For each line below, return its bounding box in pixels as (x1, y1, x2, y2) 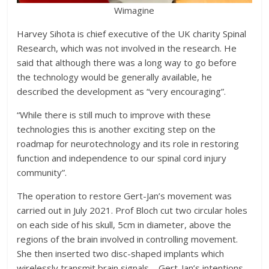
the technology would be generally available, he (17, 70, 213, 83)
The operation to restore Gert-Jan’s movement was (17, 189, 232, 202)
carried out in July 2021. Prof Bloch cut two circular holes (17, 204, 248, 216)
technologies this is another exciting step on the (17, 122, 216, 135)
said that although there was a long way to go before (17, 56, 237, 68)
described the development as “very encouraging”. (17, 85, 226, 97)
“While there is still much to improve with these (17, 108, 211, 121)
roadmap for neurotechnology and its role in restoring (17, 137, 240, 150)
